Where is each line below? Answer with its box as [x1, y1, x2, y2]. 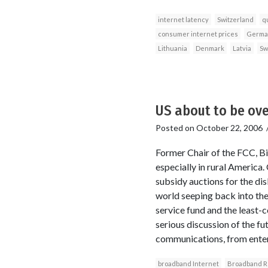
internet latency [157, 15, 209, 23]
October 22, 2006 [196, 122, 263, 133]
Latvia [232, 44, 251, 52]
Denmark [195, 44, 224, 52]
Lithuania [157, 44, 187, 52]
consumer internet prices [157, 29, 238, 38]
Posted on [155, 122, 196, 133]
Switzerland [217, 15, 254, 23]
